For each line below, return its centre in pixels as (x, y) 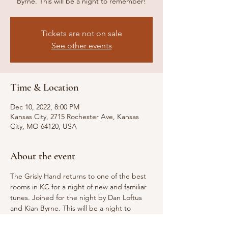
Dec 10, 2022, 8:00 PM (45, 107)
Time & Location (44, 88)
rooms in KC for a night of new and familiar (79, 187)
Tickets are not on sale (81, 33)
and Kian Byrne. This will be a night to (72, 208)
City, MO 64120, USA (44, 126)
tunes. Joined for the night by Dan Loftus (77, 197)
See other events (81, 46)
